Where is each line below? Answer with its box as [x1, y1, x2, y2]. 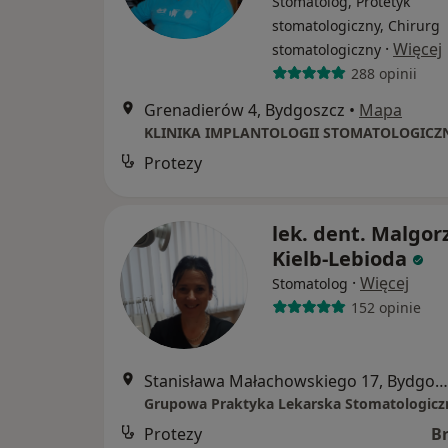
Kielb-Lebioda [272, 245, 407, 273]
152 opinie [350, 297, 421, 317]
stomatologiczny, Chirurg [272, 16, 440, 36]
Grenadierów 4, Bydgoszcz [144, 99, 345, 122]
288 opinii [350, 63, 417, 83]
